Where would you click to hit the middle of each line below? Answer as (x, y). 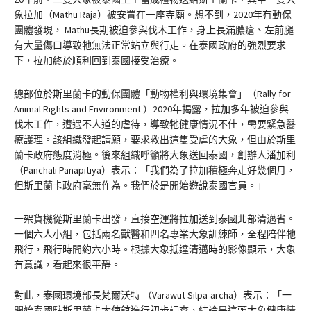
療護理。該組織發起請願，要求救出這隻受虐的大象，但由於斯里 (155, 140)
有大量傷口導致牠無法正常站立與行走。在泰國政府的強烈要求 (150, 45)
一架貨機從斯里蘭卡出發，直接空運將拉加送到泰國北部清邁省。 (155, 219)
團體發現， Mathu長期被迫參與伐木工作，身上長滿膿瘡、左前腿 (154, 30)
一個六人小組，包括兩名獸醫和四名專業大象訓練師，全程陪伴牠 (155, 234)
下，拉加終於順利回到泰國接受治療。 (96, 61)
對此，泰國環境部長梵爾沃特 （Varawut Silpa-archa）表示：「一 (153, 295)
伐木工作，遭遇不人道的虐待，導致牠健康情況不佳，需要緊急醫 (155, 125)
